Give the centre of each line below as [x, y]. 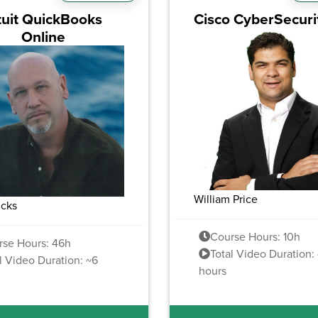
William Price [226, 198]
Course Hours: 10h [256, 236]
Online [43, 37]
